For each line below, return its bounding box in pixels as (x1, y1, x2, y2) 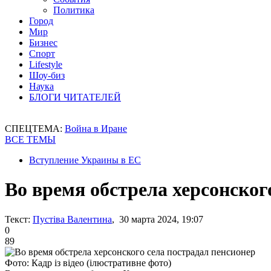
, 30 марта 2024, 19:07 (112, 214, 203, 224)
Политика (53, 5, 94, 15)
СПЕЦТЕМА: (5, 123, 65, 134)
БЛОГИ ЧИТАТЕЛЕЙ (29, 92, 121, 102)
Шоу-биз (29, 70, 65, 80)
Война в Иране (65, 123, 127, 134)
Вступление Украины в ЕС (29, 155, 141, 165)
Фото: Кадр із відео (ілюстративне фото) (5, 257, 171, 268)
